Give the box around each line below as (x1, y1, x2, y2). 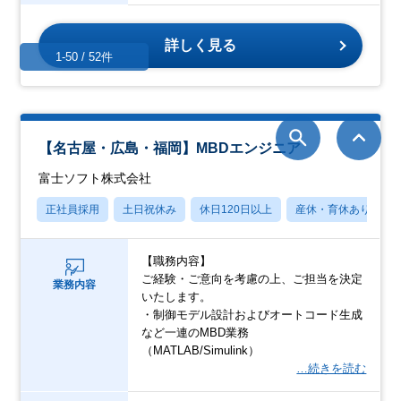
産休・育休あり (295, 202, 371, 216)
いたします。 (141, 289, 212, 303)
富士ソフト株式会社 (38, 170, 152, 185)
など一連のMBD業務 (141, 325, 250, 339)
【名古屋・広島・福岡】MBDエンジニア (38, 140, 302, 156)
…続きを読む (296, 361, 367, 375)
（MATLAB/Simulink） (141, 343, 260, 357)
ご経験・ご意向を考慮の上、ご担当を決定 (141, 271, 363, 286)
